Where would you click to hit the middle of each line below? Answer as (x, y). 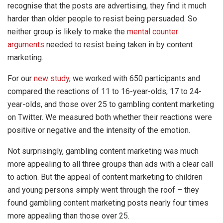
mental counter (153, 31)
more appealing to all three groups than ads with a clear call (110, 164)
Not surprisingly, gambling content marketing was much (103, 151)
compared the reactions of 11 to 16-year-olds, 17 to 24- (105, 91)
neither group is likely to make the (67, 31)
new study (52, 78)
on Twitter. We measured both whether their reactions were (110, 117)
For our (21, 78)
